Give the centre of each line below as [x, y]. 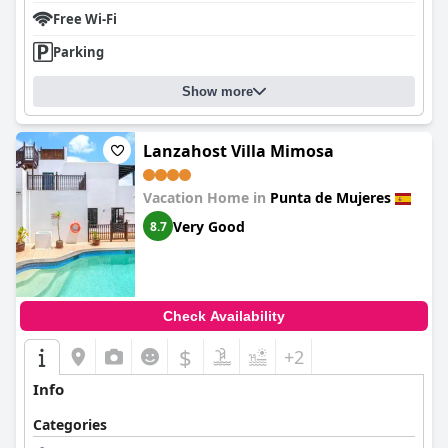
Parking [78, 52]
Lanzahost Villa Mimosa [238, 151]
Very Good [209, 226]
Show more [217, 91]
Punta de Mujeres [330, 197]
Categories [70, 424]
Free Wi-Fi [85, 19]
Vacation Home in [206, 197]
